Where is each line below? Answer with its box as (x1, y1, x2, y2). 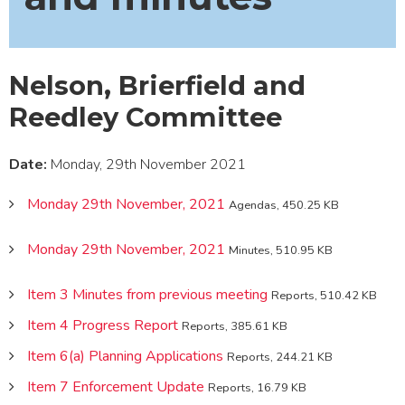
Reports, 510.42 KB (271, 287, 377, 304)
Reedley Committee (9, 100, 282, 133)
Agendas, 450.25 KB (229, 196, 339, 213)
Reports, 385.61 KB (182, 317, 287, 334)
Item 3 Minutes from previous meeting (27, 284, 268, 305)
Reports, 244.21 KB (227, 348, 333, 365)
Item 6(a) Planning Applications (27, 345, 223, 366)
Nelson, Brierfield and (9, 69, 306, 101)
